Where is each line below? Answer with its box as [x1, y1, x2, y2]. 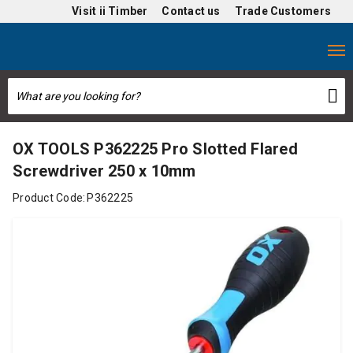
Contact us [162, 5, 221, 17]
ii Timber [98, 5, 148, 17]
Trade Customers [234, 5, 331, 17]
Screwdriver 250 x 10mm [13, 162, 196, 180]
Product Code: [13, 191, 86, 204]
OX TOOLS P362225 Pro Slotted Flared [13, 139, 298, 158]
